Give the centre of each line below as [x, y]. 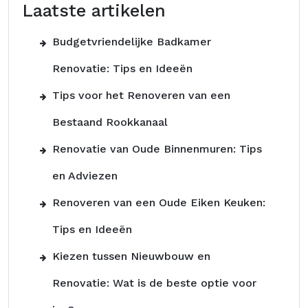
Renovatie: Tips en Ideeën [122, 68]
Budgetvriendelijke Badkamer [132, 42]
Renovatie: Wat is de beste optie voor [154, 283]
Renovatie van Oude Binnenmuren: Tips [157, 149]
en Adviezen [85, 176]
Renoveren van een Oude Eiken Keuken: [159, 202]
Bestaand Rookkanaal [110, 122]
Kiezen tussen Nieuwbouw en [131, 256]
